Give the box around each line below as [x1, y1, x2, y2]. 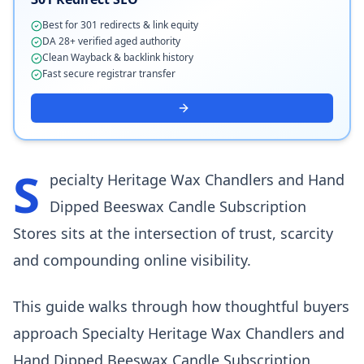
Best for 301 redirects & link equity [42, 17, 198, 32]
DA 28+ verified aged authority [42, 33, 180, 48]
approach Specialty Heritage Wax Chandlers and [13, 323, 344, 343]
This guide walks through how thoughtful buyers [13, 296, 349, 316]
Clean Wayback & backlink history [42, 50, 193, 64]
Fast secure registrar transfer [42, 66, 175, 80]
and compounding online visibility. [13, 249, 251, 270]
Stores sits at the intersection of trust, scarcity [13, 223, 333, 243]
